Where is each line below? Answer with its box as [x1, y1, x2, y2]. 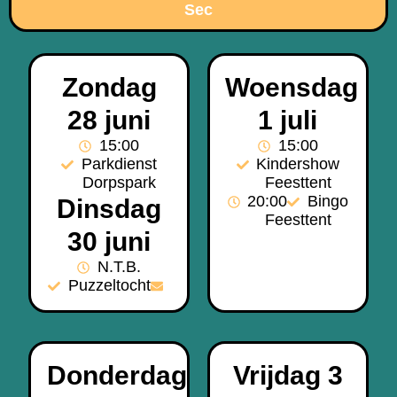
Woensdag [225, 73, 359, 103]
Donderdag [46, 361, 187, 391]
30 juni [67, 227, 152, 257]
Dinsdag [57, 194, 162, 224]
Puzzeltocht [67, 276, 151, 295]
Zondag [61, 73, 157, 103]
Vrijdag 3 [232, 361, 343, 391]
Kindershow [256, 155, 340, 174]
